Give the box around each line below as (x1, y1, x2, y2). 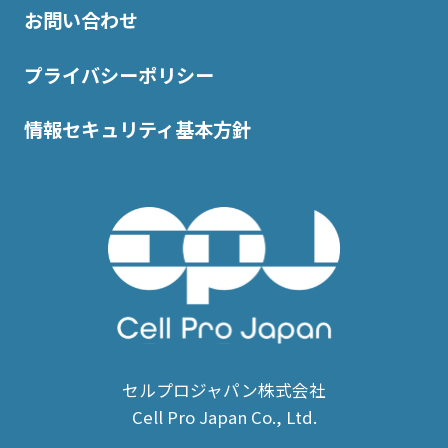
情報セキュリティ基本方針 (23, 114, 251, 143)
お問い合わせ (23, 6, 138, 35)
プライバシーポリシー (23, 60, 214, 89)
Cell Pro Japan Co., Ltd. (131, 405, 317, 430)
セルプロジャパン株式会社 (122, 378, 326, 403)
